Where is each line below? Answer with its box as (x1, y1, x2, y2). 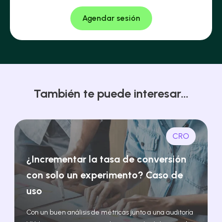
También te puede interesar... (34, 86, 188, 101)
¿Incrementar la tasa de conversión (26, 153, 187, 166)
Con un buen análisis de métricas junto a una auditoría (26, 208, 194, 217)
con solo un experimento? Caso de (26, 169, 183, 181)
